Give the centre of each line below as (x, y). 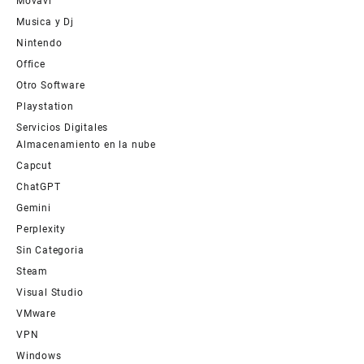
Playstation (45, 107)
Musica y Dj (45, 22)
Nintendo (39, 43)
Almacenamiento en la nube (86, 145)
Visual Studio (50, 293)
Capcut (34, 166)
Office (31, 65)
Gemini (34, 208)
